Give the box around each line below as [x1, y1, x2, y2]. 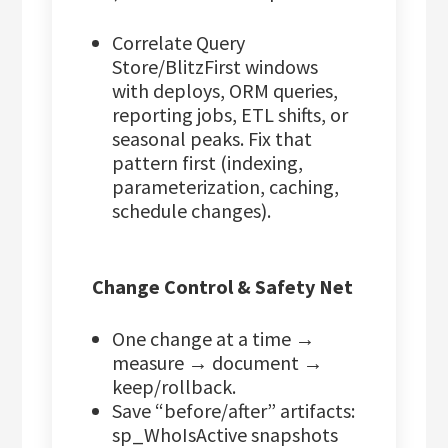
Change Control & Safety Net [92, 274, 354, 300]
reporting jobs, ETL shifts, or [112, 102, 349, 128]
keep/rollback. [112, 374, 237, 400]
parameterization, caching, [112, 174, 340, 200]
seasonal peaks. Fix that [112, 126, 313, 152]
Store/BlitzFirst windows [112, 54, 319, 80]
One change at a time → [112, 326, 316, 352]
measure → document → [112, 350, 324, 376]
